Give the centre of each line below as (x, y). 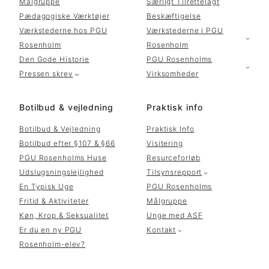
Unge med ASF (175, 216)
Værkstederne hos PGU (63, 31)
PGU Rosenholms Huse (63, 158)
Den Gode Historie (54, 59)
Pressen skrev (46, 74)
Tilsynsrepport (174, 172)
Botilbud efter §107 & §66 (67, 144)
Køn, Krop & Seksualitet (64, 216)
